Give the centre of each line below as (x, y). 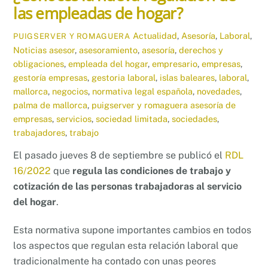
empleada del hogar (108, 63)
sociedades (195, 118)
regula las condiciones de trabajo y (152, 171)
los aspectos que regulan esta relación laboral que (126, 246)
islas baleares (188, 77)
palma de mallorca (51, 105)
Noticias (30, 50)
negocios (70, 91)
